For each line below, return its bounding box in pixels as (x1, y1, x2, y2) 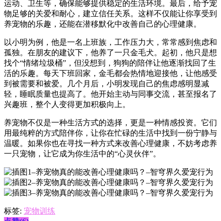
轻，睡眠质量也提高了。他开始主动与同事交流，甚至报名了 (4, 89, 217, 98)
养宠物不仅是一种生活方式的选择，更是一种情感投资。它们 (4, 118, 217, 127)
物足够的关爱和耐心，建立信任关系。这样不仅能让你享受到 (4, 9, 217, 18)
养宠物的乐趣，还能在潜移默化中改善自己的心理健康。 (4, 19, 201, 28)
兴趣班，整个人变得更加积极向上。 (4, 100, 130, 109)
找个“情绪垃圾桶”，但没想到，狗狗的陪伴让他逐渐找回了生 (4, 58, 216, 67)
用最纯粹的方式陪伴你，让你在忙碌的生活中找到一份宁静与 (4, 128, 217, 137)
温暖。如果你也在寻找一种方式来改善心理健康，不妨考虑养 (4, 139, 217, 147)
